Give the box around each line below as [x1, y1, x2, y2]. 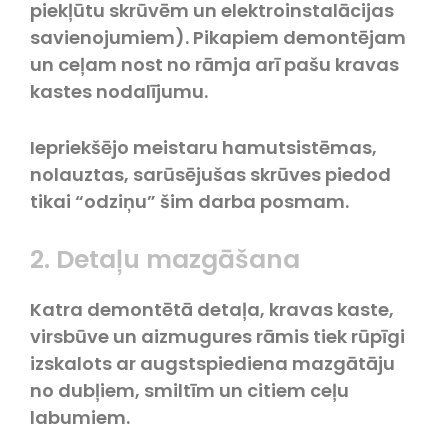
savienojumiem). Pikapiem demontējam [30, 25, 406, 50]
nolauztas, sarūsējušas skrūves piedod [30, 161, 391, 187]
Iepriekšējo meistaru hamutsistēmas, [30, 134, 377, 160]
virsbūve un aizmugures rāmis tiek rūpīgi [30, 323, 405, 349]
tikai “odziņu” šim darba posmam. [30, 188, 349, 214]
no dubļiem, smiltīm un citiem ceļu [30, 377, 349, 403]
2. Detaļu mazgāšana [30, 241, 300, 277]
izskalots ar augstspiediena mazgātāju [30, 350, 395, 376]
